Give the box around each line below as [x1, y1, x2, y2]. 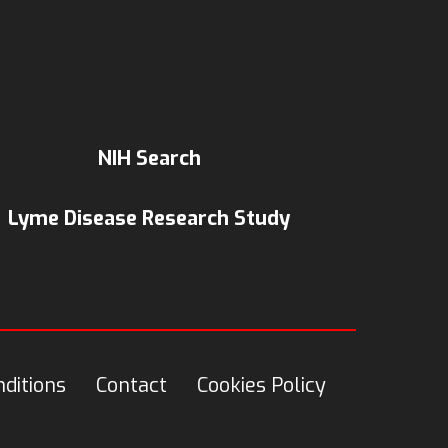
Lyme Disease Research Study [8, 205, 291, 232]
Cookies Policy [196, 372, 326, 399]
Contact [95, 372, 167, 399]
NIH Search [97, 145, 201, 172]
